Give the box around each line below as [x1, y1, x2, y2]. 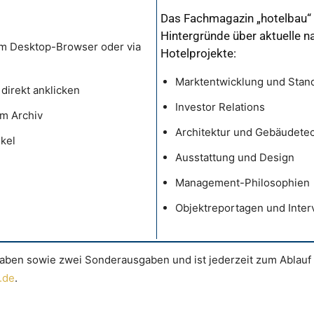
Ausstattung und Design [175, 151, 294, 165]
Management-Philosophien [175, 176, 310, 190]
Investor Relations [175, 100, 265, 114]
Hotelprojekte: [161, 46, 236, 61]
